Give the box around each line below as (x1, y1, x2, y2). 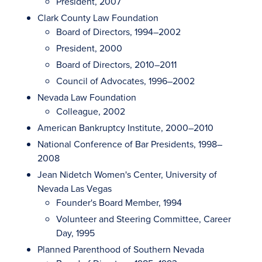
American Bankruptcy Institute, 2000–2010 (37, 121, 213, 135)
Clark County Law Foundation (37, 11, 158, 25)
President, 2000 (56, 42, 122, 55)
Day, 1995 (56, 226, 95, 240)
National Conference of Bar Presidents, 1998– (37, 137, 222, 151)
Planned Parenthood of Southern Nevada (37, 243, 204, 256)
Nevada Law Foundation (37, 91, 136, 104)
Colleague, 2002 (56, 105, 125, 118)
